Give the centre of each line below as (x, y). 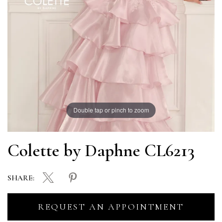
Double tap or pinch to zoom (111, 110)
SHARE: (21, 178)
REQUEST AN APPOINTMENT (111, 206)
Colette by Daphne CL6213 (101, 150)
